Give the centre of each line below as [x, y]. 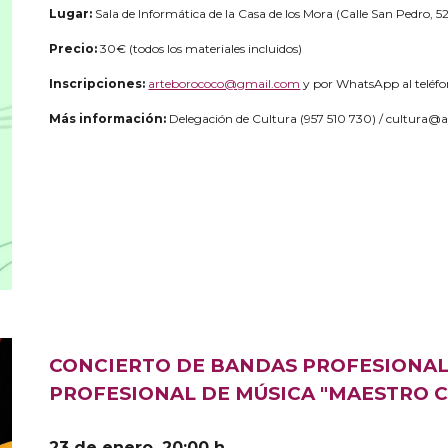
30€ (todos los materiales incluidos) [201, 48]
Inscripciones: [99, 83]
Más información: [109, 118]
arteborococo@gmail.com [224, 83]
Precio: [75, 48]
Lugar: [72, 13]
